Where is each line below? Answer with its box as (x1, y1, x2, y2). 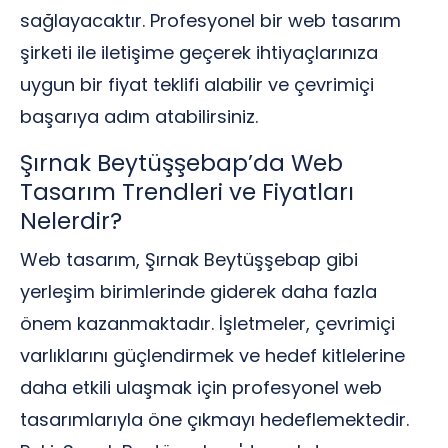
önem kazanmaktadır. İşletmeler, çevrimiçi (20, 311, 395, 336)
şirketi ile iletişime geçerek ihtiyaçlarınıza (20, 40, 378, 65)
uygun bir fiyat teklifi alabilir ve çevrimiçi (20, 72, 374, 97)
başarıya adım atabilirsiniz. (20, 104, 258, 129)
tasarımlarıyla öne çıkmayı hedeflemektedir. (20, 407, 409, 432)
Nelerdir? (20, 205, 122, 237)
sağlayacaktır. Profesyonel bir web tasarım (20, 8, 401, 33)
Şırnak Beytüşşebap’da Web (20, 147, 343, 179)
